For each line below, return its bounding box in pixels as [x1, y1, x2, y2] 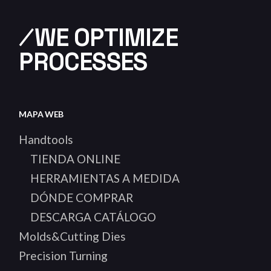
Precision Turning [19, 248, 108, 263]
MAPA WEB [19, 108, 64, 119]
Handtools [19, 132, 74, 146]
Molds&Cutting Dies [19, 229, 126, 243]
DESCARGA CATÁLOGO [30, 209, 157, 224]
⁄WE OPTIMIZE [19, 22, 178, 53]
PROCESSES [19, 46, 148, 77]
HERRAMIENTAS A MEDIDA [30, 171, 180, 185]
